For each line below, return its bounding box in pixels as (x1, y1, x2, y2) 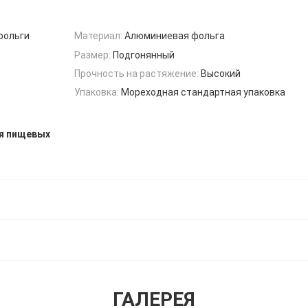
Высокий (201, 67, 241, 79)
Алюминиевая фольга (124, 30, 225, 42)
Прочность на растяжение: (74, 67, 199, 79)
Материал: (74, 30, 122, 42)
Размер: (74, 49, 111, 60)
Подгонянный (113, 49, 175, 60)
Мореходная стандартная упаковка (121, 87, 285, 98)
